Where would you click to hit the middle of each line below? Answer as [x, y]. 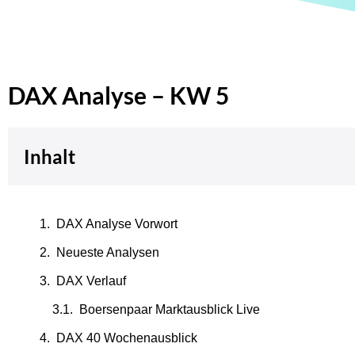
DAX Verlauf [91, 281]
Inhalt [50, 157]
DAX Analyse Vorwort [117, 224]
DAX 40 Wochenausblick [127, 338]
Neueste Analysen [108, 252]
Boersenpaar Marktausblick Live [170, 309]
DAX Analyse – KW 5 [118, 95]
